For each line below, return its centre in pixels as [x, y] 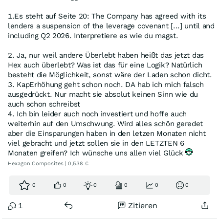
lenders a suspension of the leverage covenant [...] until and [111, 26]
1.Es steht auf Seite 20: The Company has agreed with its [107, 16]
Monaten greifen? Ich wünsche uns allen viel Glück [97, 153]
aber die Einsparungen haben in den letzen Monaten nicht [107, 133]
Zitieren [143, 206]
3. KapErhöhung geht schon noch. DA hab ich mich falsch [106, 85]
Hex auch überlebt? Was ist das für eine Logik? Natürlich [105, 65]
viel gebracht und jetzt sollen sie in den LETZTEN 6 [96, 143]
